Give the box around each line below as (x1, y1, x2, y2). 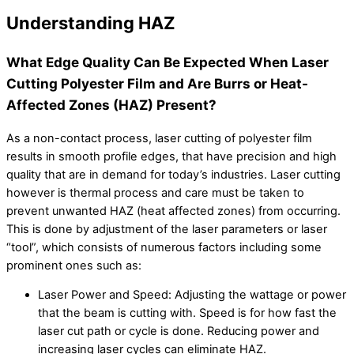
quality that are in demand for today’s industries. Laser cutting (6, 167, 341, 182)
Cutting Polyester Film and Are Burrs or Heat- (6, 75, 308, 92)
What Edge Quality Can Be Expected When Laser (6, 54, 329, 71)
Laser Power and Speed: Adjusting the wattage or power (38, 288, 346, 303)
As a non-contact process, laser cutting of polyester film (6, 130, 312, 145)
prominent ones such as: (6, 258, 141, 273)
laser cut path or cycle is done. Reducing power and (38, 324, 319, 339)
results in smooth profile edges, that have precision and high (6, 149, 337, 164)
